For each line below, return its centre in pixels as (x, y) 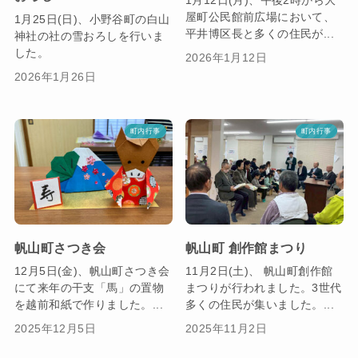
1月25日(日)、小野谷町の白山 (92, 19)
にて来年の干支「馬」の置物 (89, 287)
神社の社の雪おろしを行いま (89, 36)
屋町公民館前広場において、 (261, 16)
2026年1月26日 (55, 77)
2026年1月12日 (227, 58)
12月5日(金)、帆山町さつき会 (92, 270)
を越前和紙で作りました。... (88, 304)
